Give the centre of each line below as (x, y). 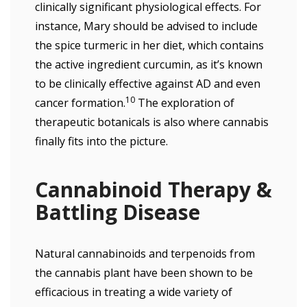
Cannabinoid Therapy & (153, 189)
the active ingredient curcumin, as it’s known (149, 64)
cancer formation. (80, 103)
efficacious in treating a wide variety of (134, 292)
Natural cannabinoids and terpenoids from (145, 254)
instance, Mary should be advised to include (146, 26)
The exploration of (185, 103)
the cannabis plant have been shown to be (144, 273)
